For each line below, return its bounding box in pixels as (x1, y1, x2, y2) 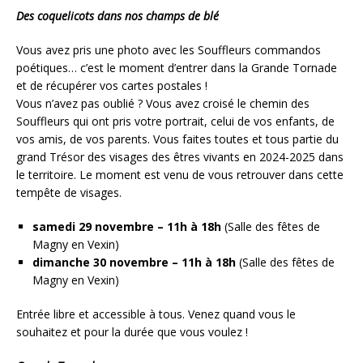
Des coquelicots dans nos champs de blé (16, 7, 219, 23)
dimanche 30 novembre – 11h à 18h (32, 254, 239, 270)
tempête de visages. (16, 184, 122, 200)
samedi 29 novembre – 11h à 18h (32, 218, 224, 234)
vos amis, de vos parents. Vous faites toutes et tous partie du (16, 130, 339, 147)
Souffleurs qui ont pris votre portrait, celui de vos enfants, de (16, 113, 335, 129)
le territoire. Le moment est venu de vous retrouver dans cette (16, 166, 344, 182)
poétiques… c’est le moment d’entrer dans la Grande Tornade (16, 59, 337, 75)
